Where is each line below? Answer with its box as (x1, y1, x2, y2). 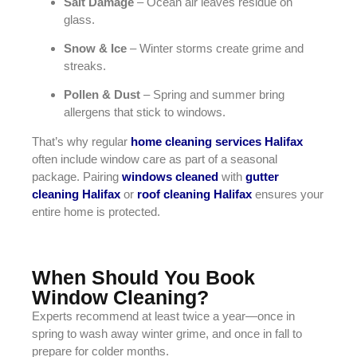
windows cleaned (122, 169, 218, 183)
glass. (64, 12, 95, 26)
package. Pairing (32, 169, 122, 183)
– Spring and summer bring (140, 88, 284, 102)
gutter (245, 169, 279, 183)
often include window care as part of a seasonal (32, 151, 277, 166)
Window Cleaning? (32, 286, 209, 309)
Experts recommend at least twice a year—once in (32, 309, 295, 324)
